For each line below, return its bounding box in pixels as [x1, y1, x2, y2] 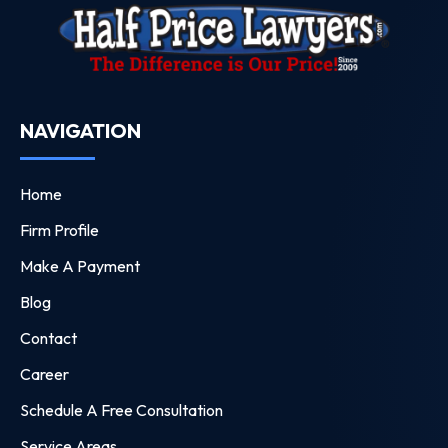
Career [20, 363, 69, 384]
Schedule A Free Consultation [20, 399, 223, 420]
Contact [20, 327, 77, 348]
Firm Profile [20, 219, 99, 240]
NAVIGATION [20, 117, 141, 143]
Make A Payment [20, 255, 140, 276]
